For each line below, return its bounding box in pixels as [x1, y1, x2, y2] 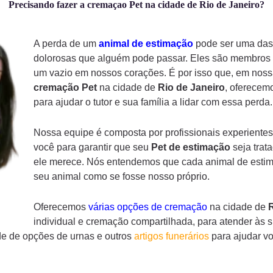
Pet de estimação [151, 142, 230, 153]
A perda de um [33, 38, 99, 49]
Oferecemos [33, 201, 88, 212]
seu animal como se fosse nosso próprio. [33, 171, 210, 182]
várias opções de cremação [88, 201, 207, 212]
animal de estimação [98, 38, 193, 49]
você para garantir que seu [33, 142, 151, 153]
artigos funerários [133, 230, 209, 241]
